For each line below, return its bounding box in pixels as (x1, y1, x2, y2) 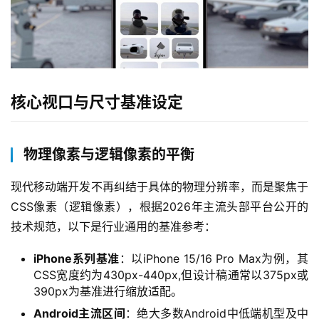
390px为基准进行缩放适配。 (33, 284, 182, 299)
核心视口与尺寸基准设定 (11, 93, 183, 112)
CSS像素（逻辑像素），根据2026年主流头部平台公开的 (11, 199, 308, 214)
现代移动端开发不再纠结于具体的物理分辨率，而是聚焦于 (11, 179, 308, 194)
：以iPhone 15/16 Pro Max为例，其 (119, 251, 309, 266)
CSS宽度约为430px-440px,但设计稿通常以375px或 (33, 268, 308, 283)
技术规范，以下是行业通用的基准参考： (11, 219, 216, 234)
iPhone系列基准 (33, 251, 120, 266)
